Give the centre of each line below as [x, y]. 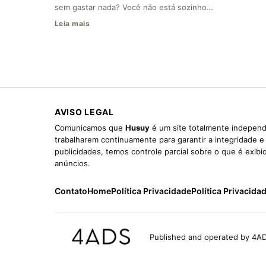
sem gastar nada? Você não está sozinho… [134, 7]
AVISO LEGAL [84, 112]
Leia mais [72, 24]
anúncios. [72, 164]
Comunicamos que [90, 128]
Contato [71, 191]
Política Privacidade [151, 191]
